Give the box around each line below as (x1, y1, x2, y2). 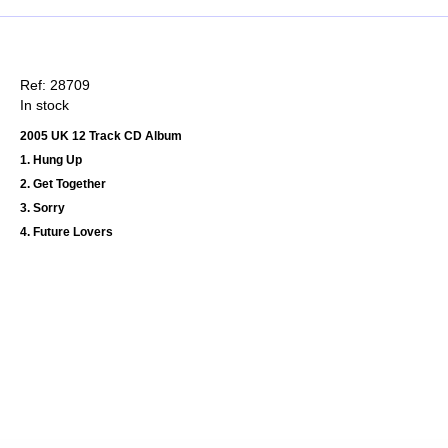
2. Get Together (20, 177, 106, 192)
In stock (20, 97, 69, 114)
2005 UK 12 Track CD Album (20, 129, 182, 144)
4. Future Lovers (20, 225, 113, 240)
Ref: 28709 (20, 77, 90, 94)
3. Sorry (20, 201, 65, 216)
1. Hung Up (20, 153, 82, 168)
